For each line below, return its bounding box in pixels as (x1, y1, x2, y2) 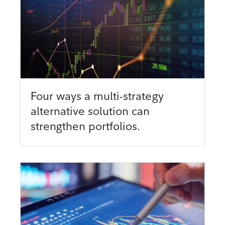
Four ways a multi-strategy (31, 88, 164, 103)
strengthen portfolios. (31, 119, 140, 133)
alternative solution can (31, 103, 150, 118)
